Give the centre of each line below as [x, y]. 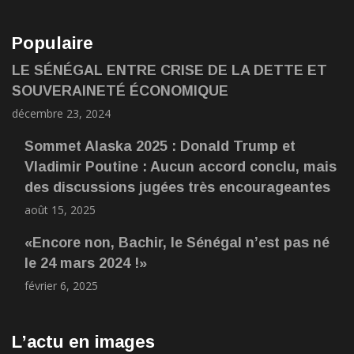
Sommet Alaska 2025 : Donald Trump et [160, 146]
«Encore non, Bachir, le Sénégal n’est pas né [177, 243]
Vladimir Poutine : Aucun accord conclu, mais [181, 167]
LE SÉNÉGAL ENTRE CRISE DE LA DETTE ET [169, 70]
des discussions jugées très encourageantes [177, 187]
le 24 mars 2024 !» [86, 263]
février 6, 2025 [61, 286]
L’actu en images [83, 342]
